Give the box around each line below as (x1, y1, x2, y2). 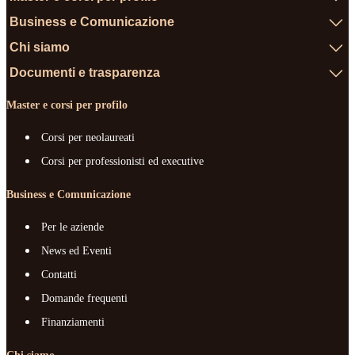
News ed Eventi (41, 245, 112, 258)
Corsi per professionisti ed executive (41, 155, 204, 168)
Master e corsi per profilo (6, 99, 128, 112)
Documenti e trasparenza (10, 66, 160, 80)
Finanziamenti (41, 316, 105, 329)
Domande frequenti (41, 292, 128, 305)
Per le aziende (41, 221, 104, 234)
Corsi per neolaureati (41, 132, 135, 144)
